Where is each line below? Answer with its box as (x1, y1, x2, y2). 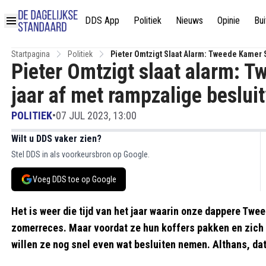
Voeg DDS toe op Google (33, 175, 116, 184)
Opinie (217, 14, 240, 26)
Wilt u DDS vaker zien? (11, 133, 102, 144)
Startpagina (11, 49, 50, 59)
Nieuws (176, 14, 203, 26)
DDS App (85, 14, 119, 26)
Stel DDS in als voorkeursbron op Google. (11, 150, 150, 159)
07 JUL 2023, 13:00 (56, 109, 137, 122)
